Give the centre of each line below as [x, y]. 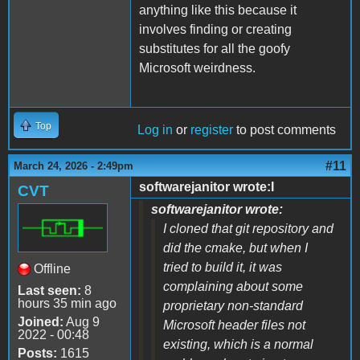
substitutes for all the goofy [215, 48]
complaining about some [233, 286]
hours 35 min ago [67, 303]
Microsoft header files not [234, 325]
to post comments [284, 129]
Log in [155, 129]
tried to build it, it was [223, 267]
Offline [52, 268]
